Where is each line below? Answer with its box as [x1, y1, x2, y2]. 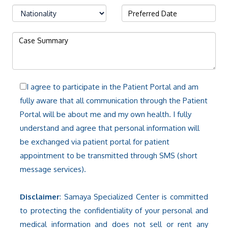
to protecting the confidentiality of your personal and [19, 206, 209, 216]
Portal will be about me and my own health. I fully [19, 109, 191, 120]
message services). [19, 164, 86, 175]
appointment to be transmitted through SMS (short [19, 151, 197, 161]
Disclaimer [19, 192, 60, 202]
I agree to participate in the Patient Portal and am [26, 82, 198, 92]
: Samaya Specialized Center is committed [59, 192, 209, 202]
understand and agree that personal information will [19, 123, 199, 133]
